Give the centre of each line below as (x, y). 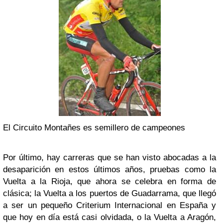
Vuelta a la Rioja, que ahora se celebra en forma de (110, 181)
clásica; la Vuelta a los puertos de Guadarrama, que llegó (110, 193)
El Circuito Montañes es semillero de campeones (94, 128)
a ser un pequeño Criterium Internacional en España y (110, 205)
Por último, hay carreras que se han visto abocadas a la (110, 158)
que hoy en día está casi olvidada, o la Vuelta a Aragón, (110, 217)
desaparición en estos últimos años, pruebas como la (110, 169)
